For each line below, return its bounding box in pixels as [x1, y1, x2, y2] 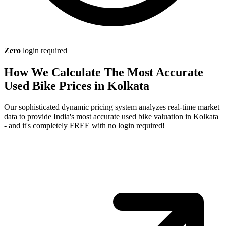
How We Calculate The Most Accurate [4, 65, 203, 79]
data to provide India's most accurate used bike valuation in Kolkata [4, 111, 218, 121]
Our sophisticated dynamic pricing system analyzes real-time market [4, 102, 219, 111]
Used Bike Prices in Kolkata [4, 79, 149, 92]
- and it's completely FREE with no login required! [4, 121, 165, 130]
